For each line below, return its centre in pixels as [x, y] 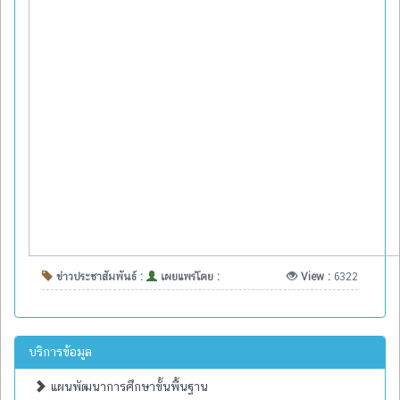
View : [316, 276]
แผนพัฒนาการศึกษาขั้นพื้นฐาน [127, 386]
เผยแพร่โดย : [188, 276]
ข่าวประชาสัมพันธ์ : [100, 276]
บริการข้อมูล [60, 351]
